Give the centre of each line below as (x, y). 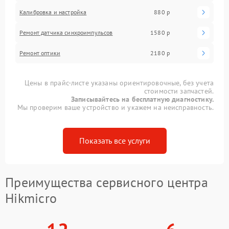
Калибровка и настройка (53, 12)
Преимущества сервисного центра (107, 182)
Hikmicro (31, 198)
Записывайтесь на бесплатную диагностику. (142, 99)
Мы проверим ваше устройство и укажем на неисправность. (115, 107)
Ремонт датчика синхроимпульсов (66, 32)
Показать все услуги (114, 140)
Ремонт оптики (40, 53)
